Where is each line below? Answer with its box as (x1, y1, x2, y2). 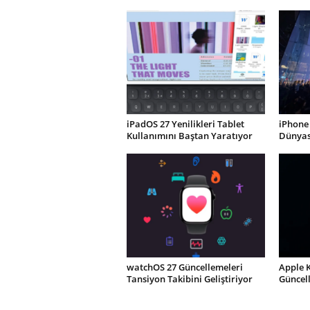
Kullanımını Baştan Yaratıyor (126, 129, 253, 142)
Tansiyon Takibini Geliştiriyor (126, 273, 253, 285)
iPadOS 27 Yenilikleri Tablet (126, 118, 244, 130)
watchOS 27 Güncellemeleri (126, 261, 243, 273)
